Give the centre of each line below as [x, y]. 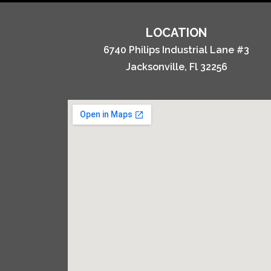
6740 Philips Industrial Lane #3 [177, 50]
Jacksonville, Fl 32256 [176, 67]
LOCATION [177, 33]
